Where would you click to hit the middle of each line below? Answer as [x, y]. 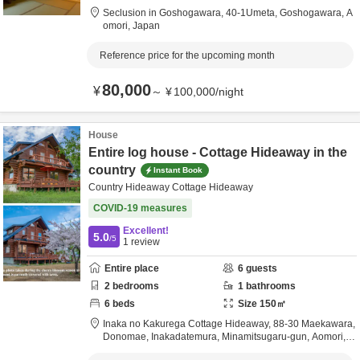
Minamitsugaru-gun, [267, 337]
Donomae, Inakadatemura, [162, 337]
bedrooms [135, 286]
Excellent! [146, 231]
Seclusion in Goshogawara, [164, 13]
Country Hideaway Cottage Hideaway [171, 187]
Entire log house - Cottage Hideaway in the [218, 152]
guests [260, 268]
